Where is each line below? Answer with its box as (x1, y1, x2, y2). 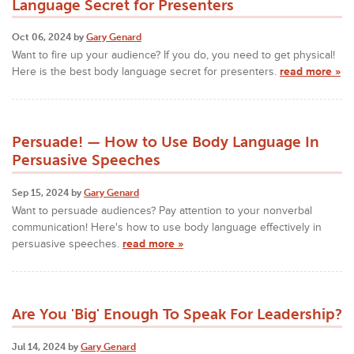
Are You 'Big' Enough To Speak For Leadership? (12, 305, 342, 324)
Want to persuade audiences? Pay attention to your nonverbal (12, 204, 312, 218)
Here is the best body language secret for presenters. (12, 65, 280, 79)
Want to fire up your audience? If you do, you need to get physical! (12, 48, 335, 62)
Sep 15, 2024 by (12, 187, 84, 199)
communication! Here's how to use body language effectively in (12, 220, 322, 235)
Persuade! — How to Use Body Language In (12, 133, 319, 152)
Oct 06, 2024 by (12, 32, 86, 43)
